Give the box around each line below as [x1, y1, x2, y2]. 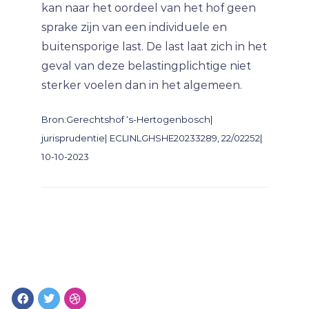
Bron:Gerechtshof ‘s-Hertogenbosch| [41, 114, 213, 125]
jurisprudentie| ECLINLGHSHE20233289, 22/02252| [41, 132, 263, 143]
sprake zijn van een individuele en [41, 21, 227, 34]
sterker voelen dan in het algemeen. [41, 79, 242, 92]
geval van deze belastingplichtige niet [41, 59, 251, 72]
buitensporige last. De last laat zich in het [41, 40, 267, 53]
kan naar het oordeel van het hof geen [41, 1, 256, 14]
